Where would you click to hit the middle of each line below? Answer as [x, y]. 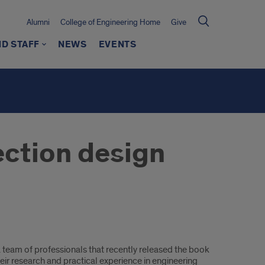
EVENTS [117, 45]
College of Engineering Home [110, 22]
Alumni [38, 22]
